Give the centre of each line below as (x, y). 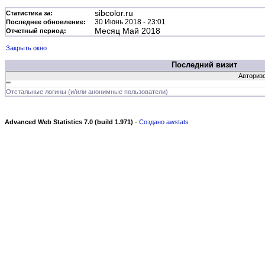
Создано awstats (164, 122)
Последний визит (204, 65)
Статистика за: (29, 13)
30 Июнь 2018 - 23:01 (130, 22)
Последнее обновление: (46, 22)
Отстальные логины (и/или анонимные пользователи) (87, 92)
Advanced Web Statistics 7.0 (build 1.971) (69, 122)
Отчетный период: (36, 31)
